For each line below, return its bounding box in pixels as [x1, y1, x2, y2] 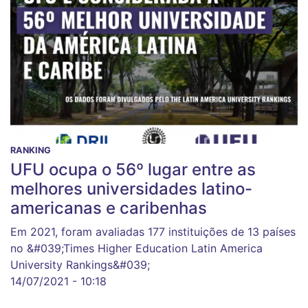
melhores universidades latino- [10, 179, 252, 199]
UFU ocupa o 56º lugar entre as [10, 159, 256, 180]
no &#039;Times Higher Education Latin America [10, 241, 263, 256]
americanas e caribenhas [10, 198, 207, 219]
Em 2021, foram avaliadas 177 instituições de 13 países [10, 225, 296, 239]
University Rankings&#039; [10, 258, 150, 272]
